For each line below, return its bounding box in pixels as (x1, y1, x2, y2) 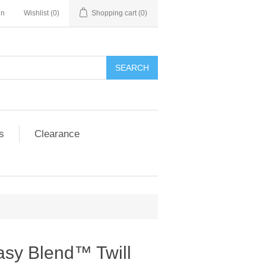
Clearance (34, 128, 80, 140)
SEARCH (115, 63, 149, 72)
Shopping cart (91, 9, 137, 17)
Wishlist (24, 9, 49, 17)
